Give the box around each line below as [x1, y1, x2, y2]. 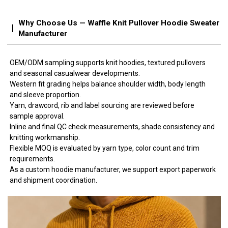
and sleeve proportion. [10, 90, 81, 99]
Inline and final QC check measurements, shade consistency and [10, 122, 215, 131]
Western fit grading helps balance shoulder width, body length [10, 79, 206, 88]
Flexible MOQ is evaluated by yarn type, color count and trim [10, 144, 200, 152]
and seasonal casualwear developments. [10, 69, 140, 77]
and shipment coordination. [10, 176, 98, 184]
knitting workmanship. [10, 133, 80, 141]
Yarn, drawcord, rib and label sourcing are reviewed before [10, 101, 195, 109]
